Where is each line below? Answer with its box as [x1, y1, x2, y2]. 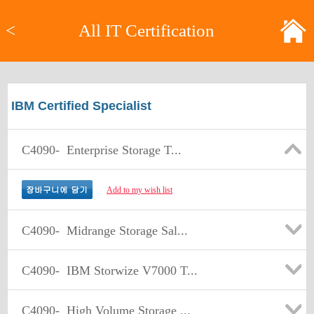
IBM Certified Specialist [11, 99, 151, 113]
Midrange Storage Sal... [60, 224, 188, 238]
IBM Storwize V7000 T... [60, 264, 198, 278]
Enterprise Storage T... [60, 143, 182, 157]
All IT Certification [78, 21, 214, 40]
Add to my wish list [107, 185, 172, 195]
